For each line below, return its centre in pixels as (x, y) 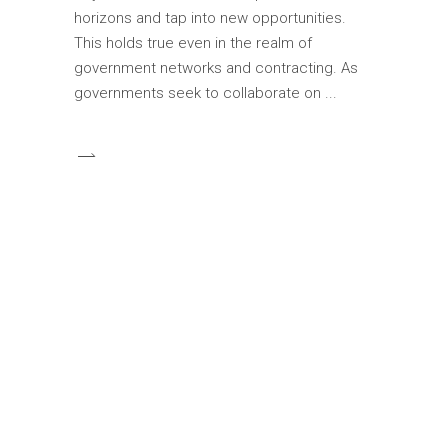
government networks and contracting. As (216, 68)
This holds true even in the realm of (193, 43)
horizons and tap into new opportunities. (210, 18)
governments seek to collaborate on (199, 93)
